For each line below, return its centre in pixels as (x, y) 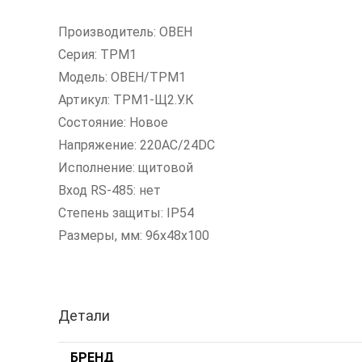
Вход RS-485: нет (109, 190)
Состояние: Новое (113, 122)
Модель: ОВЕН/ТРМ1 (122, 77)
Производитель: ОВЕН (125, 32)
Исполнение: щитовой (126, 168)
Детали (84, 316)
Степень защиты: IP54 (126, 213)
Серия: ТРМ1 (97, 55)
